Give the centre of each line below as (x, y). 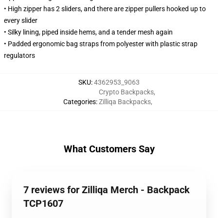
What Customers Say (109, 149)
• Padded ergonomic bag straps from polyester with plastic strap (101, 44)
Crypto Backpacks (126, 92)
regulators (19, 55)
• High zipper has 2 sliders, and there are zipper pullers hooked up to (105, 9)
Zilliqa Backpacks (125, 102)
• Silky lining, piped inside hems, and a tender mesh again (88, 32)
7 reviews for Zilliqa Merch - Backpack (107, 190)
